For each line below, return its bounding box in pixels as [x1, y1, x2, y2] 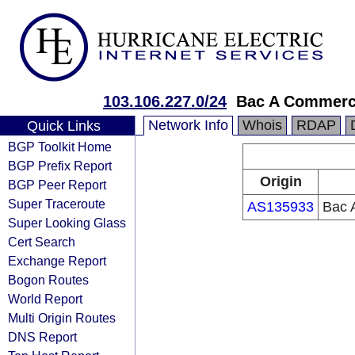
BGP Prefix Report [8, 158, 112, 173]
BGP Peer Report [8, 177, 106, 192]
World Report [8, 292, 82, 306]
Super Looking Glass [8, 216, 126, 230]
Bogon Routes [8, 273, 89, 287]
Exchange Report [8, 254, 106, 268]
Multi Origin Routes [8, 311, 116, 325]
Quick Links [26, 118, 101, 134]
